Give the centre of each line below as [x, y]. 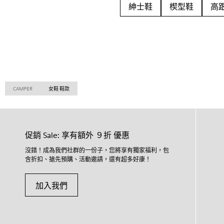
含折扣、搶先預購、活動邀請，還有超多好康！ [88, 159]
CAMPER [23, 88]
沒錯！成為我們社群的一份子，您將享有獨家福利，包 [97, 150]
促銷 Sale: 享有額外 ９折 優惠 [77, 135]
